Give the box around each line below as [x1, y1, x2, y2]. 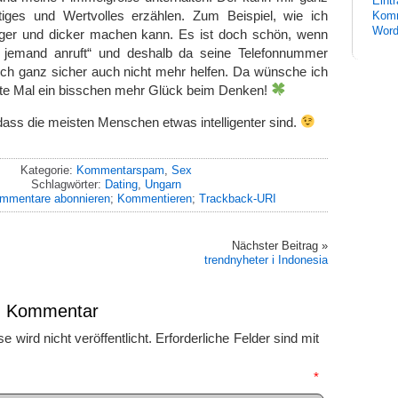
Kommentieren [116, 191, 192, 205]
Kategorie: [20, 163, 76, 177]
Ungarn [144, 177, 181, 191]
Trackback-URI [198, 191, 276, 205]
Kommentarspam [76, 163, 164, 177]
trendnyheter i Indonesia [204, 252, 328, 267]
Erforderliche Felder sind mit [155, 330, 319, 346]
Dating [104, 177, 138, 191]
